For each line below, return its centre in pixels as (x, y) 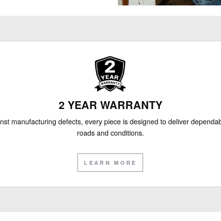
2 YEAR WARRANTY (110, 105)
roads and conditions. (110, 133)
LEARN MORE (110, 162)
